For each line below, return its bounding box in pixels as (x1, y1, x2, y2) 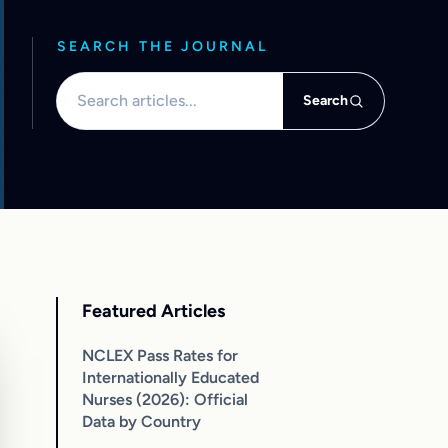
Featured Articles (82, 300, 225, 322)
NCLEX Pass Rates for (82, 346, 238, 365)
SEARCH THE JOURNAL (57, 38, 269, 55)
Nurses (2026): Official (82, 390, 248, 409)
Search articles (56, 74, 161, 93)
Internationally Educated (82, 368, 259, 387)
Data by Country (82, 412, 201, 431)
